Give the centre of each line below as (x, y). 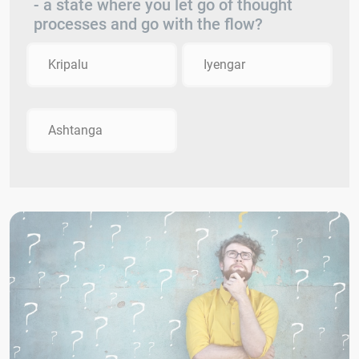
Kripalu (68, 64)
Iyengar (224, 64)
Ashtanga (75, 130)
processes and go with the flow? (148, 24)
